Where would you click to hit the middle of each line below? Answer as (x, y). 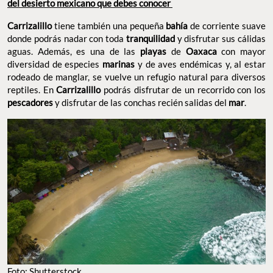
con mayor (241, 51)
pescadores (30, 103)
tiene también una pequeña (109, 26)
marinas (119, 64)
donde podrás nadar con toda (67, 39)
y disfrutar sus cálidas (220, 39)
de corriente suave (227, 26)
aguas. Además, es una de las (74, 51)
